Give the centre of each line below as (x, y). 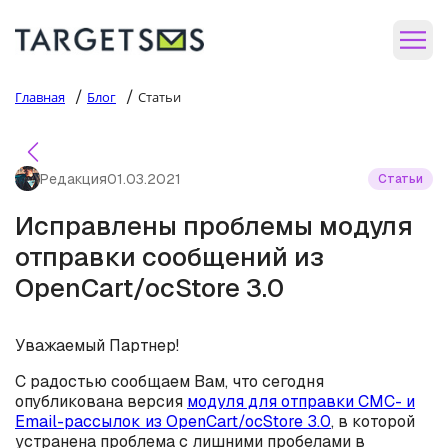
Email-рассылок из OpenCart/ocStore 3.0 (173, 421)
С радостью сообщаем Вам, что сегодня (169, 381)
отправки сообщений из (169, 257)
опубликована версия (101, 401)
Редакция (73, 178)
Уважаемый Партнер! (97, 345)
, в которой (373, 421)
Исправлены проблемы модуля (214, 226)
